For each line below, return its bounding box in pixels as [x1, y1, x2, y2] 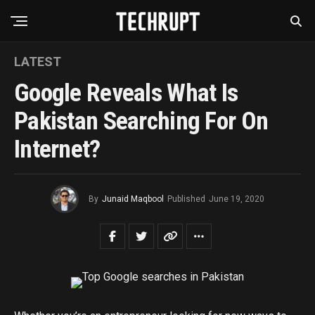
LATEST [14, 54, 61, 69]
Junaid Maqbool [102, 194, 164, 204]
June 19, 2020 [209, 194, 264, 204]
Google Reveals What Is [14, 78, 238, 108]
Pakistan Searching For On [14, 106, 269, 136]
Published [167, 194, 205, 204]
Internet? [14, 134, 101, 164]
